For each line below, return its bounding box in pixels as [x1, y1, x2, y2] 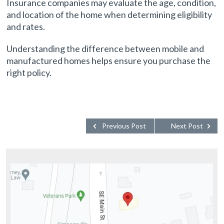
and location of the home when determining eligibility [6, 9, 212, 20]
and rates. [6, 21, 45, 32]
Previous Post [101, 121, 146, 130]
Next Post [170, 121, 203, 130]
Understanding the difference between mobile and [6, 43, 204, 54]
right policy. [6, 67, 52, 78]
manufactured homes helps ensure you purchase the [6, 55, 211, 66]
